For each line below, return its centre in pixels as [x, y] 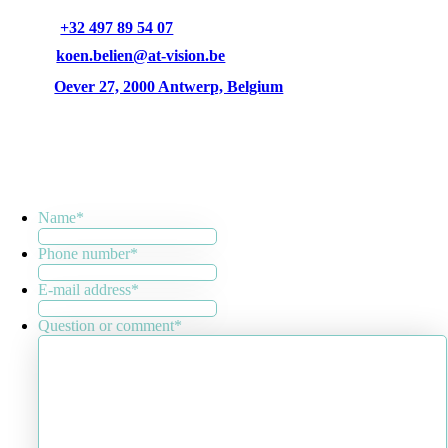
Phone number [84, 254]
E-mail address [85, 290]
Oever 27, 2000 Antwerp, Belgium [169, 87]
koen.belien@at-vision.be [141, 56]
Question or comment [106, 326]
